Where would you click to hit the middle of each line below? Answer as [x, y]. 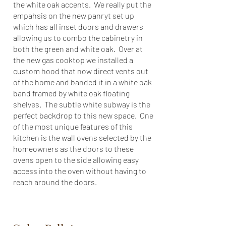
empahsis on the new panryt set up [74, 15]
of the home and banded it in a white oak [82, 82]
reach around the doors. [56, 182]
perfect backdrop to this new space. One [83, 115]
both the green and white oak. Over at [78, 49]
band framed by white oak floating [71, 93]
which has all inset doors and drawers [78, 26]
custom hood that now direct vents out [81, 71]
